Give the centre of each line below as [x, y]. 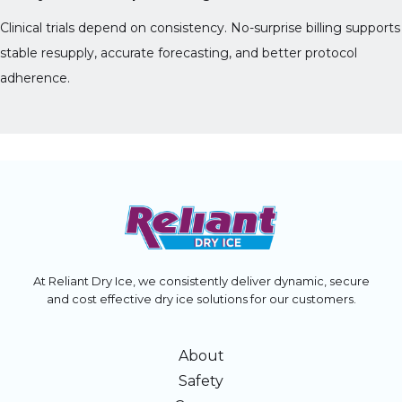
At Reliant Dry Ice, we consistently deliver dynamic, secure [201, 280]
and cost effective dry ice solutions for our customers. [201, 298]
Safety [201, 380]
